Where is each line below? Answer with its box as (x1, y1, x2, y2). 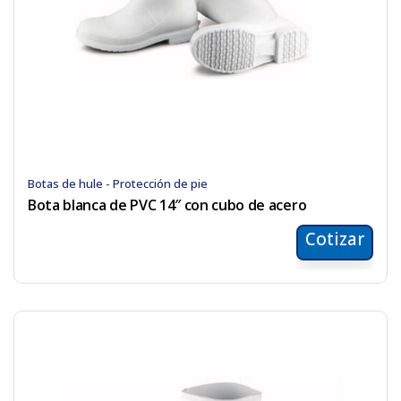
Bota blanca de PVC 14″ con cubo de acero (28, 195, 307, 216)
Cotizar (305, 227, 364, 252)
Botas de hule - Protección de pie (28, 175, 208, 192)
